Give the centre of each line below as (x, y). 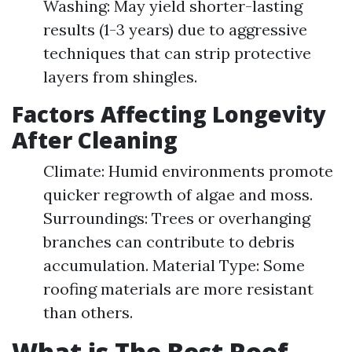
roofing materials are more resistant (178, 289)
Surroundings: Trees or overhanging (177, 218)
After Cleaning (95, 140)
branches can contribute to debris (169, 242)
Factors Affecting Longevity (169, 114)
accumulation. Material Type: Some (174, 265)
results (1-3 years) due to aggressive (175, 29)
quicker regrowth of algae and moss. (178, 194)
